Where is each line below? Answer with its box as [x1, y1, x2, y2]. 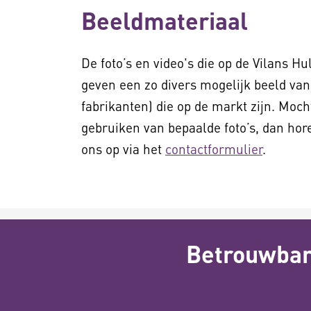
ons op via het [81, 140, 165, 158]
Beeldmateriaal [81, 6, 248, 35]
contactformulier [165, 140, 262, 158]
